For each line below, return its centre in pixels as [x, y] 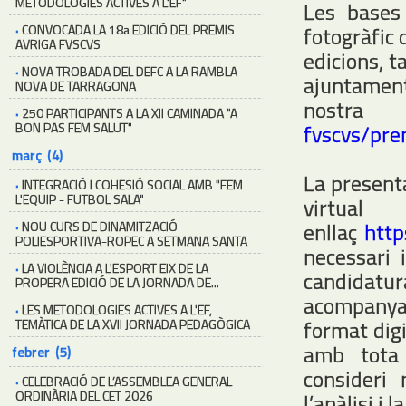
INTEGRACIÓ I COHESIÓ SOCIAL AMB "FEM [132, 184]
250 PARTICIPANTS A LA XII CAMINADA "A [130, 113]
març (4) [37, 155]
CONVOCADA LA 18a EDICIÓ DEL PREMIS [128, 29]
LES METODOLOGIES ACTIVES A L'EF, [117, 309]
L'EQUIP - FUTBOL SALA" [80, 199]
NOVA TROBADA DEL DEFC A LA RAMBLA [130, 71]
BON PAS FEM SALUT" [74, 127]
